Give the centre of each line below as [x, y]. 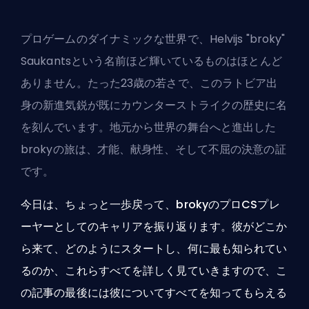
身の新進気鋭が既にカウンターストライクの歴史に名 [154, 106]
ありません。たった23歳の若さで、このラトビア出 [149, 83]
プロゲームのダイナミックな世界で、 [115, 39]
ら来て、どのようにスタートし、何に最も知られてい [154, 249]
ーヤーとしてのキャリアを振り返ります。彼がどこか [154, 227]
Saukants [46, 61]
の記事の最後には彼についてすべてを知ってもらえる [154, 293]
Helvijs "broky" [247, 39]
